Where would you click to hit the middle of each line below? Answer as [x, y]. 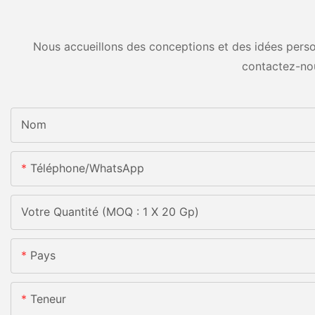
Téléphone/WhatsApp [87, 168]
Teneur [48, 299]
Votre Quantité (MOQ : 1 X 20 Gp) [110, 212]
